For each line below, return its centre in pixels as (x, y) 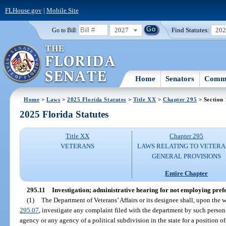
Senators (180, 78)
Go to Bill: (64, 30)
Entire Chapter (187, 173)
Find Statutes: (191, 30)
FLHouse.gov (23, 10)
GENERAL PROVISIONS (187, 156)
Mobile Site (62, 10)
